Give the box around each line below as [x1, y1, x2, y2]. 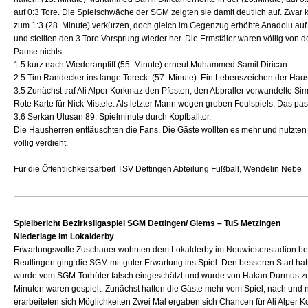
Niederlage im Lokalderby [14, 232, 115, 241]
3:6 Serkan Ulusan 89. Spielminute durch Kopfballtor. [14, 112, 212, 122]
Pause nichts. [14, 47, 65, 56]
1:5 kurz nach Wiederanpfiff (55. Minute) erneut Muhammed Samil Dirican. [14, 60, 290, 69]
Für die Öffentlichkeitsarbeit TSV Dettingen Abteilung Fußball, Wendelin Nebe [14, 164, 302, 174]
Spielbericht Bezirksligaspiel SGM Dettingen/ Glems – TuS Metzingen [14, 219, 281, 228]
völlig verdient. [14, 138, 69, 148]
